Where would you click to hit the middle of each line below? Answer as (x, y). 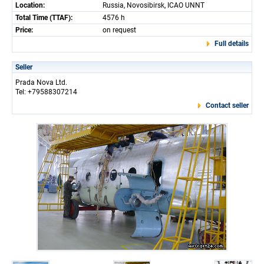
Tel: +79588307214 (46, 92)
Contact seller (227, 105)
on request (119, 30)
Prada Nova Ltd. (41, 82)
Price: (24, 30)
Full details (232, 43)
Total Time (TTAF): (44, 17)
